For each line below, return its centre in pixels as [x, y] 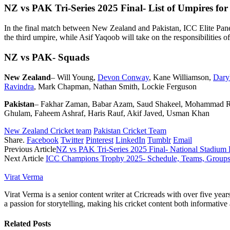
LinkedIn [130, 140]
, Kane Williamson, [181, 77]
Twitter [72, 140]
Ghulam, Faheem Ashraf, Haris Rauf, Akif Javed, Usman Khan [107, 113]
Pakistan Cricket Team [130, 130]
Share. [14, 140]
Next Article [25, 158]
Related [18, 223]
